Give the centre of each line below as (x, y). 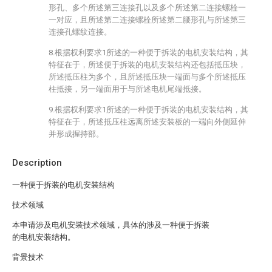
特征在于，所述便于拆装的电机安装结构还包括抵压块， (147, 65)
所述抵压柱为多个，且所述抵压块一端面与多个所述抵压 (147, 77)
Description (37, 163)
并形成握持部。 (76, 134)
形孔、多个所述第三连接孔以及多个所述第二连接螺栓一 (147, 8)
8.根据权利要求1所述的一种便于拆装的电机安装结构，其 (148, 53)
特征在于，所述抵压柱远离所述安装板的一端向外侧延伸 (147, 122)
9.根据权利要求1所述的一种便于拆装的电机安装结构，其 (148, 110)
